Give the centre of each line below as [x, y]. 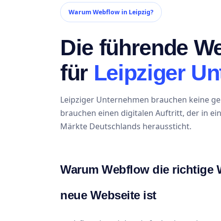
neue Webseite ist [108, 195]
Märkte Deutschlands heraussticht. [126, 126]
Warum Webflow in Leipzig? [111, 12]
